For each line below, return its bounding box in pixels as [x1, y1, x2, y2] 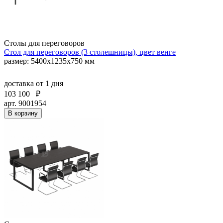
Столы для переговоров [4, 38, 85, 47]
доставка [4, 79, 36, 88]
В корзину [8, 109, 38, 117]
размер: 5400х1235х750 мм [4, 56, 95, 65]
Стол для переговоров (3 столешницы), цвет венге [4, 47, 176, 56]
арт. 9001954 [4, 99, 46, 108]
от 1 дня [36, 79, 63, 88]
